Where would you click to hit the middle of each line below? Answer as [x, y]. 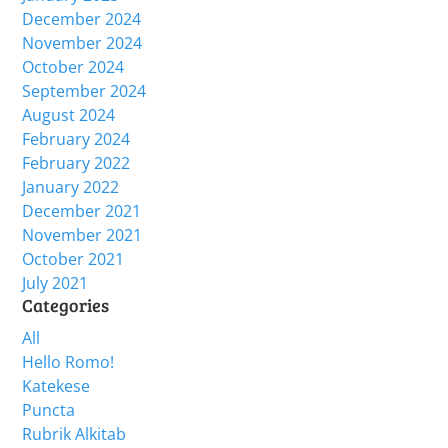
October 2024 [73, 67]
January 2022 [70, 187]
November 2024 [82, 43]
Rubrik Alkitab [74, 434]
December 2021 [81, 211]
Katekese [56, 386]
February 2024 [76, 139]
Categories [65, 305]
